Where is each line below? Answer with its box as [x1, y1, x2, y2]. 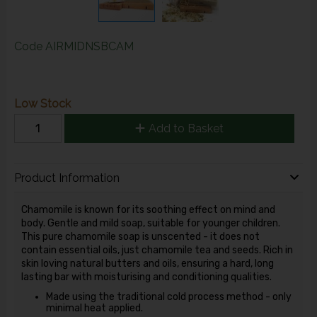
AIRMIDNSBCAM [45, 39, 134, 53]
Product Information [13, 171, 120, 185]
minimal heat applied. [45, 301, 143, 314]
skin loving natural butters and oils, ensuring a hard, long [21, 257, 274, 270]
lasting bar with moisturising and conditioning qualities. [21, 270, 272, 283]
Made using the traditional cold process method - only [45, 290, 292, 303]
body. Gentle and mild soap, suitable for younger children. [21, 217, 280, 229]
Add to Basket [148, 121, 224, 135]
